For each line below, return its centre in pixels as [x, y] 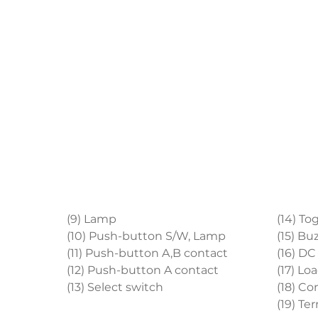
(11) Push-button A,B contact [147, 253]
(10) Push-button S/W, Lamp [146, 236]
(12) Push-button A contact [142, 270]
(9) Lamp [91, 219]
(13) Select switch [115, 287]
